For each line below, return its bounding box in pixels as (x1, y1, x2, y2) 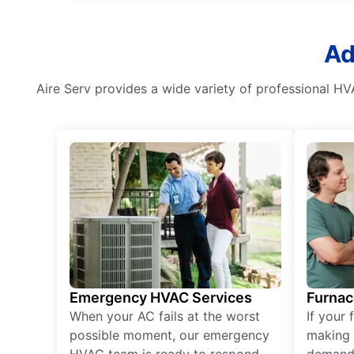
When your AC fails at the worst (70, 308, 260, 325)
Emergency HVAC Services (70, 289, 252, 307)
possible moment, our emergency (70, 327, 269, 344)
